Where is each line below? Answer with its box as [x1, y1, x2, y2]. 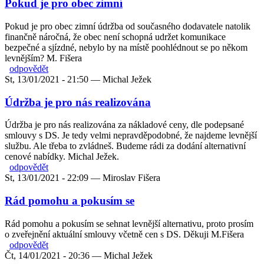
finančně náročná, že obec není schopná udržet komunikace [5, 31, 226, 42]
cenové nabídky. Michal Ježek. [5, 151, 119, 162]
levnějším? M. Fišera [5, 52, 82, 63]
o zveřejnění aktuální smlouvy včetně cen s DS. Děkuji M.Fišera [5, 229, 244, 239]
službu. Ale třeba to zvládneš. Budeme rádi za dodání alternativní [5, 141, 246, 151]
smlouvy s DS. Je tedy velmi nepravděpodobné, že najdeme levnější [5, 130, 257, 141]
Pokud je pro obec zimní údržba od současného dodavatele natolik [5, 21, 250, 31]
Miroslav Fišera [103, 173, 160, 183]
